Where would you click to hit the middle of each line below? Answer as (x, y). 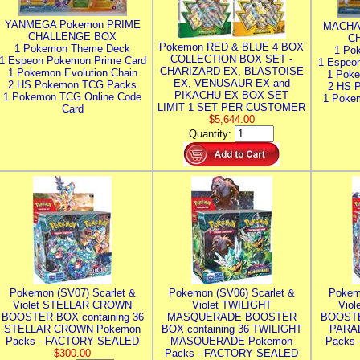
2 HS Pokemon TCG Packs (72, 85)
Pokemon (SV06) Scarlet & (231, 293)
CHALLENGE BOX (72, 37)
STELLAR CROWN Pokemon (72, 329)
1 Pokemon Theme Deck (72, 49)
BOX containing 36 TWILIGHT (231, 329)
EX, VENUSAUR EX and (231, 83)
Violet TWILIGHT (231, 305)
